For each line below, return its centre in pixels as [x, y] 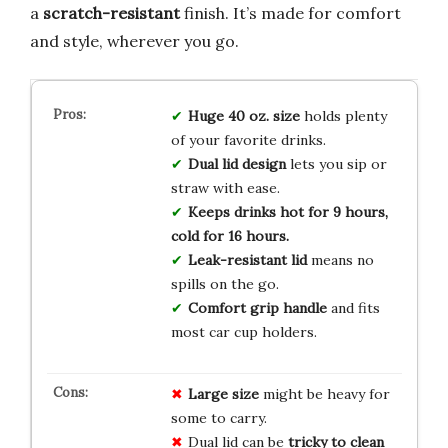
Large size [223, 393]
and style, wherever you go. [134, 40]
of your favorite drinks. [248, 139]
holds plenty [343, 115]
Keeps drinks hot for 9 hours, [287, 211]
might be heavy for [324, 393]
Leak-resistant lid [247, 259]
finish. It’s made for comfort [290, 12]
